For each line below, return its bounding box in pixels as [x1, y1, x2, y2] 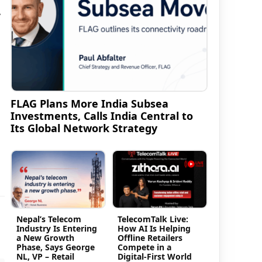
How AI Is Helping [118, 222, 191, 234]
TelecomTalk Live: [118, 213, 189, 225]
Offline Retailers [118, 232, 183, 243]
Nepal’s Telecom [16, 213, 81, 225]
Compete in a [118, 241, 172, 253]
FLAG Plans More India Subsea [10, 96, 168, 111]
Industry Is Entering [16, 222, 97, 234]
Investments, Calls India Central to [10, 109, 193, 123]
